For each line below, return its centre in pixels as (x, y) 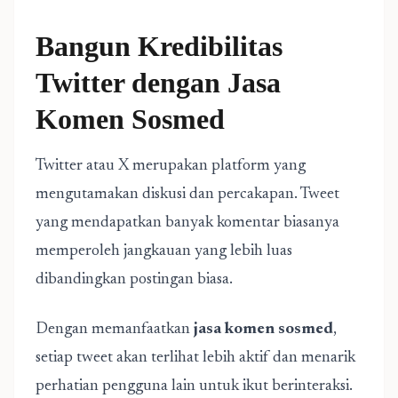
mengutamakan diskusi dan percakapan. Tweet (187, 195)
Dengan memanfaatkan (115, 330)
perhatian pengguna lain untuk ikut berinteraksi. (194, 386)
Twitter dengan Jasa (158, 83)
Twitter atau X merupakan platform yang (171, 166)
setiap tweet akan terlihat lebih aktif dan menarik (195, 358)
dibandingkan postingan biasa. (134, 280)
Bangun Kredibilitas (159, 46)
